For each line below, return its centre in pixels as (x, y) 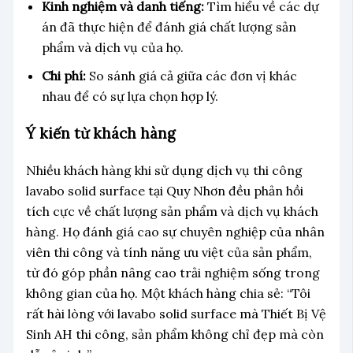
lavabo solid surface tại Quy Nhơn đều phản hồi (164, 190)
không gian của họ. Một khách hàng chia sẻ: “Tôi (168, 293)
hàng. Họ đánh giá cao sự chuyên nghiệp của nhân (175, 231)
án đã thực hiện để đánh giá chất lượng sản (169, 27)
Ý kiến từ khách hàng (100, 134)
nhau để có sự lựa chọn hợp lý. (130, 97)
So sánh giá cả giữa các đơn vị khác (191, 76)
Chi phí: (63, 76)
